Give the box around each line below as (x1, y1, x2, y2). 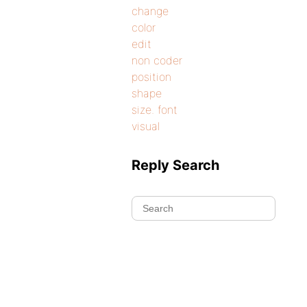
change (132, 4, 169, 18)
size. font (132, 103, 177, 116)
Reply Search (132, 157, 219, 173)
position (132, 70, 171, 84)
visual (132, 119, 160, 133)
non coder (132, 53, 182, 67)
